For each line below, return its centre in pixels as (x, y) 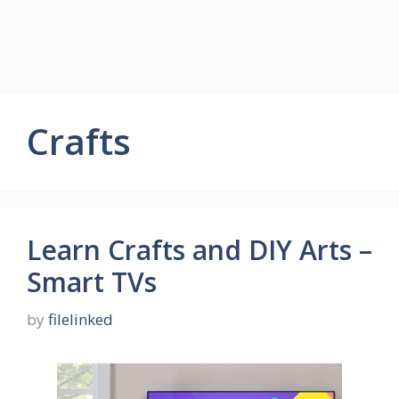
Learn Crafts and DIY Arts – (199, 250)
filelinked (81, 319)
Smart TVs (92, 282)
